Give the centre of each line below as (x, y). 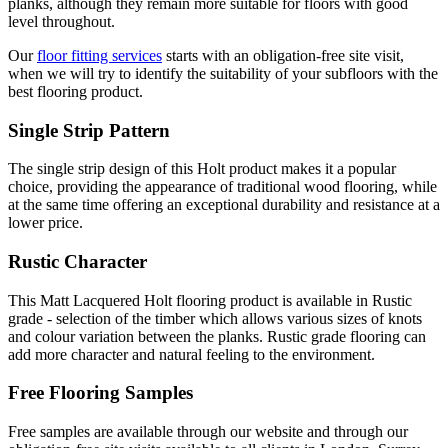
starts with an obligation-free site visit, (283, 55)
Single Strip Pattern (89, 130)
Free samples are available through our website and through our (208, 432)
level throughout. (61, 21)
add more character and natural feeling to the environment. (191, 354)
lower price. (45, 223)
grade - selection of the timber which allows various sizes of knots (215, 318)
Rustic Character (77, 261)
